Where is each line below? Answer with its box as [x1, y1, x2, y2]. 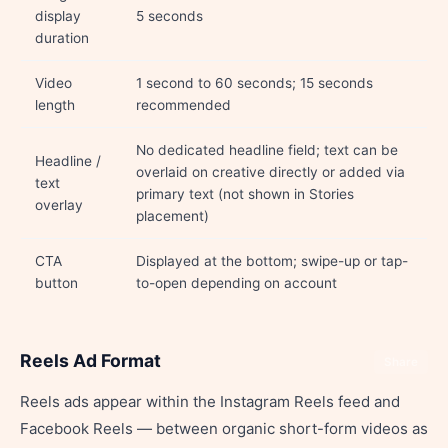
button [35, 275, 78, 291]
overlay [35, 197, 83, 213]
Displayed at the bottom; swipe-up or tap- [136, 253, 408, 269]
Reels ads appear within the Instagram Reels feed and [20, 392, 400, 411]
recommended [136, 97, 231, 113]
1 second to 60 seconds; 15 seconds [136, 75, 373, 91]
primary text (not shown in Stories [136, 186, 354, 202]
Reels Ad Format [20, 350, 161, 371]
